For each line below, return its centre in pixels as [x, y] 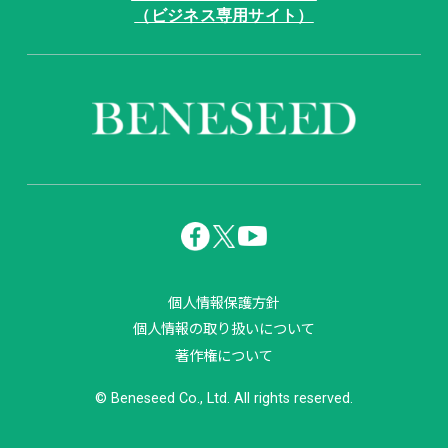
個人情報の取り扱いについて [223, 328]
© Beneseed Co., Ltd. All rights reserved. [223, 397]
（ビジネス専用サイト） [224, 16]
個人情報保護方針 [223, 302]
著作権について [223, 354]
